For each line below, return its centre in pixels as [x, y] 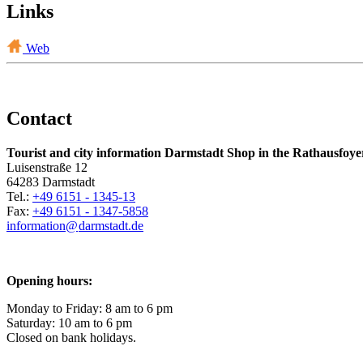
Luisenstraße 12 [47, 168]
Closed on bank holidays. [71, 338]
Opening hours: [49, 281]
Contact [39, 119]
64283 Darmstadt [52, 182]
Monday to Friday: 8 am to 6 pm [90, 309]
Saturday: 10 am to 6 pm [69, 323]
